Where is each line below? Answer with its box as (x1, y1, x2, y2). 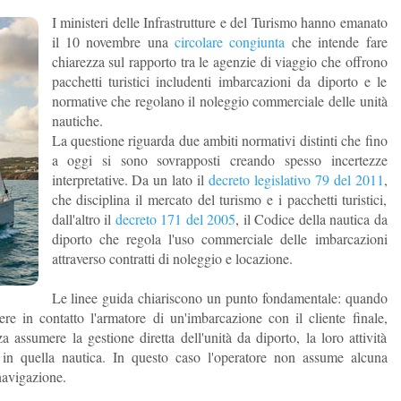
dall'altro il (51, 209, 115, 228)
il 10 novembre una (51, 32, 175, 51)
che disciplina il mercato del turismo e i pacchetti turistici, (51, 190, 388, 209)
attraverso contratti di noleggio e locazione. (51, 249, 293, 268)
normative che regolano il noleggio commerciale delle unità (51, 91, 388, 110)
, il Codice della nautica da (235, 209, 388, 228)
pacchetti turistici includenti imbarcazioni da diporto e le (51, 72, 388, 90)
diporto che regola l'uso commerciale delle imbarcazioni (51, 229, 388, 248)
